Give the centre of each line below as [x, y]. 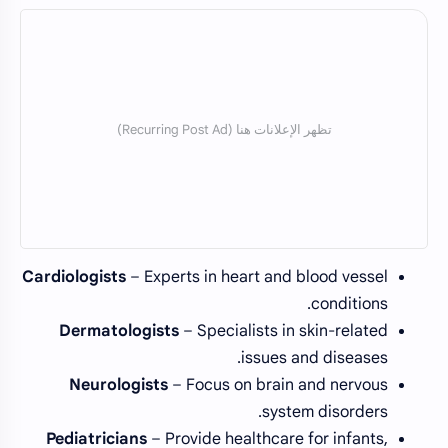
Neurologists [118, 385]
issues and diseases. [314, 358]
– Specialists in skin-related [283, 331]
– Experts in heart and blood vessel [257, 277]
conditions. [349, 304]
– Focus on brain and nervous [278, 385]
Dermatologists [119, 331]
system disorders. [325, 412]
